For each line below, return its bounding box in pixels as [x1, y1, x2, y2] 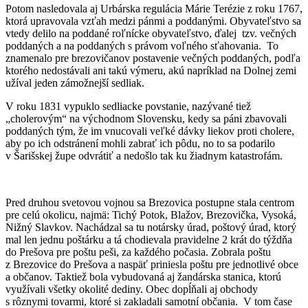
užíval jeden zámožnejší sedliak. [5, 76, 144, 89]
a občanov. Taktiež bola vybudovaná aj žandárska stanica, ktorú [5, 270, 281, 283]
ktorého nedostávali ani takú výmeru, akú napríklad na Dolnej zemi [5, 64, 296, 76]
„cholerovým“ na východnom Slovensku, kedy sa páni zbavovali [5, 112, 287, 124]
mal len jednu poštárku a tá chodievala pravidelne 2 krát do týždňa [5, 233, 292, 245]
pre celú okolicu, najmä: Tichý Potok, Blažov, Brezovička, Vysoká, [5, 208, 296, 221]
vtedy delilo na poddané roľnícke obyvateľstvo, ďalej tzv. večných [5, 27, 296, 39]
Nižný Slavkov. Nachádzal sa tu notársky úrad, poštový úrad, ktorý [5, 221, 296, 233]
